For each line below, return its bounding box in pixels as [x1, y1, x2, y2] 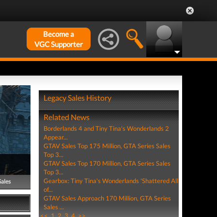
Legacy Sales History [43, 93, 111, 102]
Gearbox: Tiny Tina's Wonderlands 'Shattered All [43, 177, 178, 185]
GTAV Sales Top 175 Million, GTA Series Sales [43, 142, 170, 150]
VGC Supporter [34, 40, 83, 48]
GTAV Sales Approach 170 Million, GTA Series [43, 194, 171, 202]
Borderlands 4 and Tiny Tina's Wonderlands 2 [43, 124, 169, 132]
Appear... [43, 133, 68, 141]
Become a [43, 30, 74, 38]
